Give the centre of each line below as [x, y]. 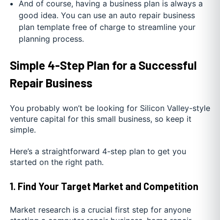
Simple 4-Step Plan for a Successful [103, 65]
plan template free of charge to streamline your [107, 27]
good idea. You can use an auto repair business [107, 15]
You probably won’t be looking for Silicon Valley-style [110, 108]
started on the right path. [57, 162]
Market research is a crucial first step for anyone [100, 210]
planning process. [51, 39]
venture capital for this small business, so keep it [101, 119]
